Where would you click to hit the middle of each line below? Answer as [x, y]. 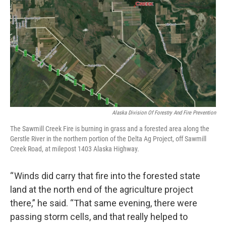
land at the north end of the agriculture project [102, 190]
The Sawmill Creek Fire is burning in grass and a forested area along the [110, 129]
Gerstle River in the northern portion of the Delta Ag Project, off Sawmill [108, 139]
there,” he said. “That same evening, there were [104, 203]
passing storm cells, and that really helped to [99, 217]
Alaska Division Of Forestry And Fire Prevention [164, 113]
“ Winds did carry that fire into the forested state [105, 176]
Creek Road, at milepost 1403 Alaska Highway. [75, 149]
